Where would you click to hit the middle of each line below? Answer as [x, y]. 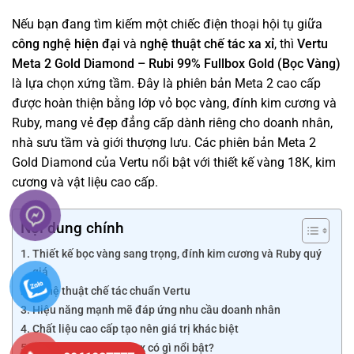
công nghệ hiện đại [66, 44]
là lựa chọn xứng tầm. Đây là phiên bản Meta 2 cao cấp [166, 84]
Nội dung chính [72, 228]
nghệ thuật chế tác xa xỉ [207, 44]
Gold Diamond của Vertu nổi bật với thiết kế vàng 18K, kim [174, 163]
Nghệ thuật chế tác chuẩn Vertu [111, 291]
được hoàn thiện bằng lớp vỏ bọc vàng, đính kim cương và [174, 104]
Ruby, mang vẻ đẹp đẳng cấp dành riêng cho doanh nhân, [172, 123]
